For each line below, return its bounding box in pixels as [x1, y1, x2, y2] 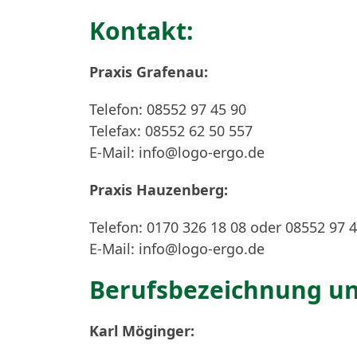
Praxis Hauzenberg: [89, 180, 228, 199]
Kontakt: [89, 14, 194, 47]
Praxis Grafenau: [89, 62, 208, 81]
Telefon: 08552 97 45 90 [89, 100, 246, 119]
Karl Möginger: [89, 321, 194, 340]
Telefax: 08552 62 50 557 [89, 121, 253, 140]
